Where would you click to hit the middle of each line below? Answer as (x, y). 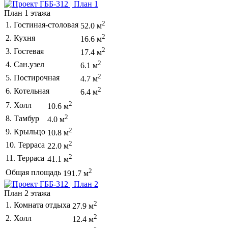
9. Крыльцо (25, 131)
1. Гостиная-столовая (42, 24)
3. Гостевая (25, 51)
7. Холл (19, 105)
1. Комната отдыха (38, 205)
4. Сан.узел (25, 64)
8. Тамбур (22, 118)
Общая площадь (33, 172)
